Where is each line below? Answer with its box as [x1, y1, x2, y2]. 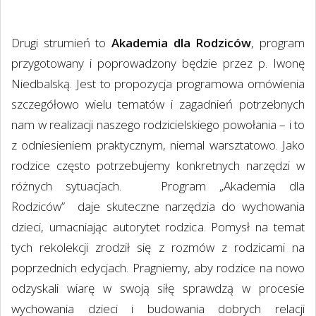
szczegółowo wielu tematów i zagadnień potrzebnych [11, 95, 305, 112]
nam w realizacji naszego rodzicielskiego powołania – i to [11, 116, 305, 133]
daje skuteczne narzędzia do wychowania [77, 197, 305, 214]
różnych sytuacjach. [11, 177, 135, 194]
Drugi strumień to [11, 34, 111, 51]
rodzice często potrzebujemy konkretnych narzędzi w [11, 157, 305, 174]
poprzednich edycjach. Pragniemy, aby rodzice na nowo [11, 259, 305, 276]
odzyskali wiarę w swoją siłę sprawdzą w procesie [11, 279, 305, 296]
